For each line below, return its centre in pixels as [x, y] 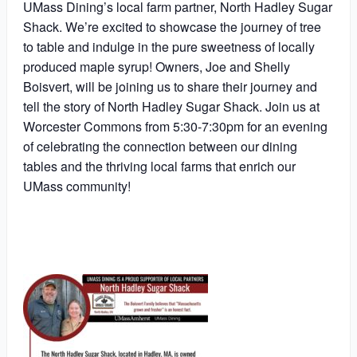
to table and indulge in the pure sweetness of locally [169, 46]
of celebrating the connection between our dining [160, 146]
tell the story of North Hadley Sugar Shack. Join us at [171, 106]
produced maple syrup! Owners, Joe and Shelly [156, 66]
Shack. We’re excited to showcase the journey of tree [172, 26]
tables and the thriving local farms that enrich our [159, 166]
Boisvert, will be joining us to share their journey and [170, 86]
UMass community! [76, 186]
